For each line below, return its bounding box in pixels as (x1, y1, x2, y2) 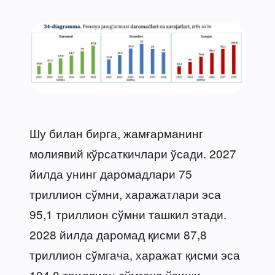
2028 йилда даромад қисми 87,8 (29, 225, 207, 242)
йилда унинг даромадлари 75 (29, 165, 192, 182)
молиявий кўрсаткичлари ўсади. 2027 (29, 144, 236, 161)
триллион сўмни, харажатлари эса (29, 185, 221, 202)
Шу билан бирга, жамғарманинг (29, 124, 203, 141)
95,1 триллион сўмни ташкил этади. (29, 205, 227, 222)
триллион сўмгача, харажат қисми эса (29, 246, 240, 263)
